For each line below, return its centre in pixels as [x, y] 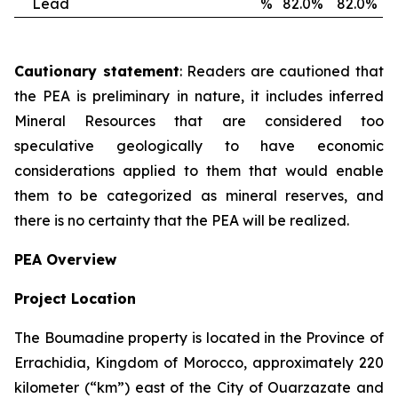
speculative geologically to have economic [199, 146]
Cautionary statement [97, 71]
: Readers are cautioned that [282, 71]
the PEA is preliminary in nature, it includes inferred [199, 96]
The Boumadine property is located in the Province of [199, 338]
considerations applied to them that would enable [199, 171]
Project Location [75, 298]
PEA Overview [65, 259]
